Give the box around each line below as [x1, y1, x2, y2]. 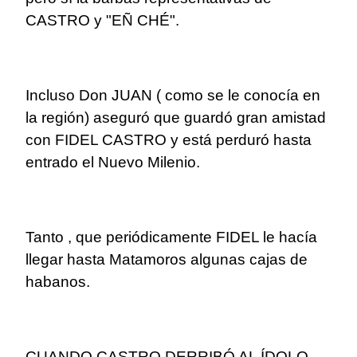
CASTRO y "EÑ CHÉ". [25, 12, 179, 29]
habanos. [25, 273, 90, 291]
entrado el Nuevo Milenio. [25, 154, 200, 171]
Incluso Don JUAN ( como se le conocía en [25, 87, 320, 104]
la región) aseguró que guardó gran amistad [25, 109, 326, 127]
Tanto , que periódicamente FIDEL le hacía [25, 229, 317, 246]
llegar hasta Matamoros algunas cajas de [25, 251, 308, 269]
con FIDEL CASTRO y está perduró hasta [25, 131, 312, 149]
